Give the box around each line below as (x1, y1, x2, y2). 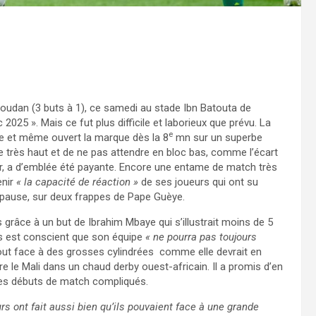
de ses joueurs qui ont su (138, 175, 258, 188)
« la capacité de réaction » (16, 175, 138, 188)
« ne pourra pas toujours (145, 230, 257, 243)
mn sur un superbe (173, 130, 262, 144)
